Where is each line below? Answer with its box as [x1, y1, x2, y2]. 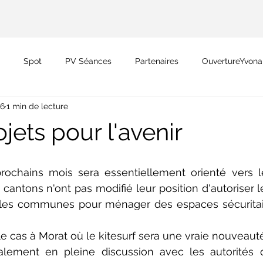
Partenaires [135, 56, 178, 66]
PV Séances [65, 56, 112, 66]
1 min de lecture [6, 101, 68, 111]
